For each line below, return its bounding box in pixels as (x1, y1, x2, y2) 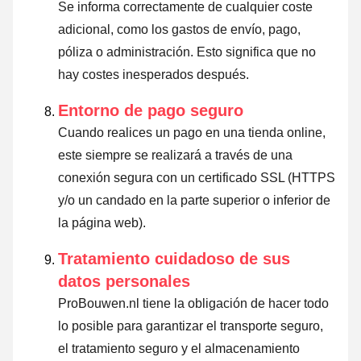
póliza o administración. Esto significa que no (58, 45, 316, 60)
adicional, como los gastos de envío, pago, (58, 23, 301, 37)
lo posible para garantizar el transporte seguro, (58, 319, 323, 334)
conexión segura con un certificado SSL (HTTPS (58, 171, 335, 185)
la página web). (58, 216, 146, 230)
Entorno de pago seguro (58, 102, 243, 120)
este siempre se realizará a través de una (58, 148, 293, 163)
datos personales (58, 272, 190, 291)
